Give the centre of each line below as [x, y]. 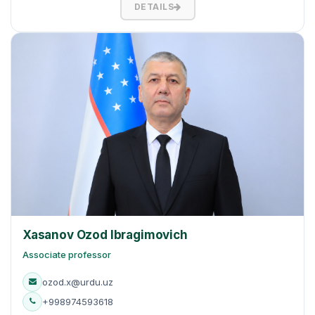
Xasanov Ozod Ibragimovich [105, 234]
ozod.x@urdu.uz [78, 282]
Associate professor [67, 254]
